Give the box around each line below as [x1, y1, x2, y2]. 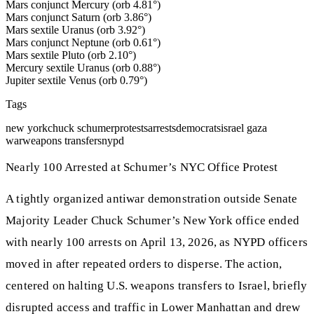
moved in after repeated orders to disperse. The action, [6, 257, 282, 271]
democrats [176, 121, 221, 134]
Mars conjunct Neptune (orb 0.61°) [6, 36, 161, 48]
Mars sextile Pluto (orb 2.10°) [6, 48, 136, 61]
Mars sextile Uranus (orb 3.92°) [6, 23, 145, 36]
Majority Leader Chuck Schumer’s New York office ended [6, 214, 299, 228]
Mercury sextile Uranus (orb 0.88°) [6, 61, 161, 74]
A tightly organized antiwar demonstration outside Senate [6, 192, 298, 206]
